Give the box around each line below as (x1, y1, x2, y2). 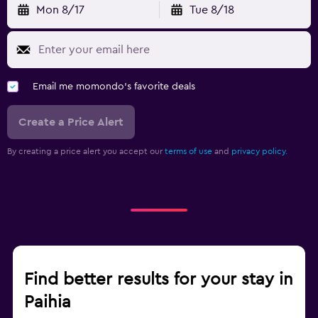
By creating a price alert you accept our (7, 146, 165, 155)
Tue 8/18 (189, 4, 234, 16)
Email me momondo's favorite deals (33, 81, 195, 92)
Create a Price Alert (18, 116, 124, 128)
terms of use (165, 146, 212, 155)
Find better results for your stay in (24, 270, 293, 288)
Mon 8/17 (36, 4, 84, 16)
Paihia (24, 293, 71, 311)
